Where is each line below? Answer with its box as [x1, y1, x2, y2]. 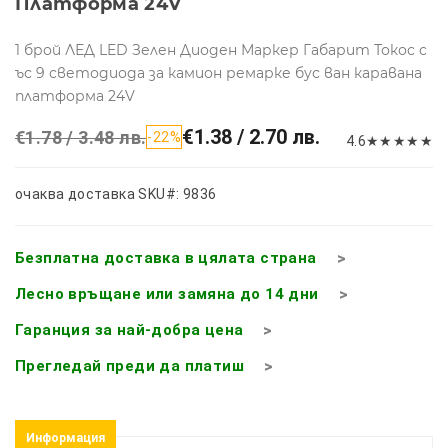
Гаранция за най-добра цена [15, 320, 244, 339]
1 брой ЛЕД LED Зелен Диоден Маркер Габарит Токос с [15, 40, 427, 59]
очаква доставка [15, 185, 136, 202]
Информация [26, 430, 105, 445]
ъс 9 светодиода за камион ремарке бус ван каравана [15, 63, 422, 82]
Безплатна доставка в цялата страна [15, 248, 317, 267]
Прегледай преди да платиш [15, 356, 244, 375]
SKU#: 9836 [138, 185, 217, 202]
